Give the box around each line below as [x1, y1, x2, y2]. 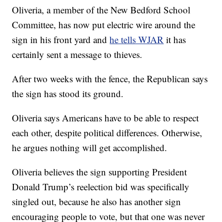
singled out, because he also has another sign [12, 195, 181, 208]
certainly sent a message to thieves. [12, 48, 143, 60]
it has [164, 33, 186, 46]
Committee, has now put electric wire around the [12, 18, 196, 31]
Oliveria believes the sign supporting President [12, 165, 187, 178]
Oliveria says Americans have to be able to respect [12, 111, 199, 124]
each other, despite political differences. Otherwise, [12, 126, 203, 139]
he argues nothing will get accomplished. [12, 141, 167, 154]
